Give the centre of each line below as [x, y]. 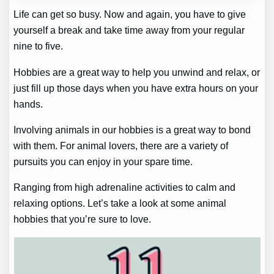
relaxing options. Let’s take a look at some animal [120, 203]
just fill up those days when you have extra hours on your [136, 88]
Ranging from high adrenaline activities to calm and [125, 187]
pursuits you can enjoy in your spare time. [105, 161]
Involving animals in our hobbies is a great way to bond [132, 130]
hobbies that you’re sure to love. [83, 219]
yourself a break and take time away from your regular [129, 30]
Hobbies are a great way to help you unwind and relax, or [137, 72]
